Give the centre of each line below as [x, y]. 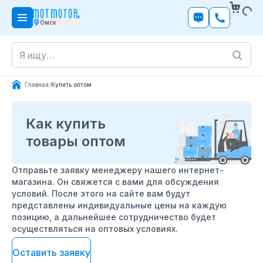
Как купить [66, 124]
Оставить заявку [51, 252]
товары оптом [76, 141]
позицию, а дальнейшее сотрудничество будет [114, 217]
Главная [37, 84]
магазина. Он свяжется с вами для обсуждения [115, 182]
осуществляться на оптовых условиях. [95, 229]
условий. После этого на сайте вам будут [101, 193]
